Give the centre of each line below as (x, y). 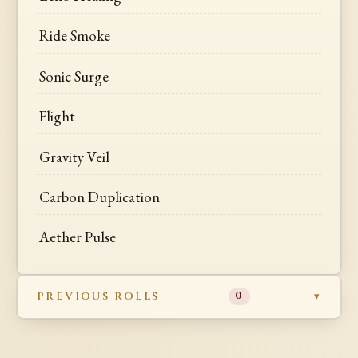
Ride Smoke (75, 36)
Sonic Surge (74, 76)
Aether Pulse (78, 237)
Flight (58, 117)
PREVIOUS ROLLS (98, 296)
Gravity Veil (75, 157)
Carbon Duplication (100, 197)
